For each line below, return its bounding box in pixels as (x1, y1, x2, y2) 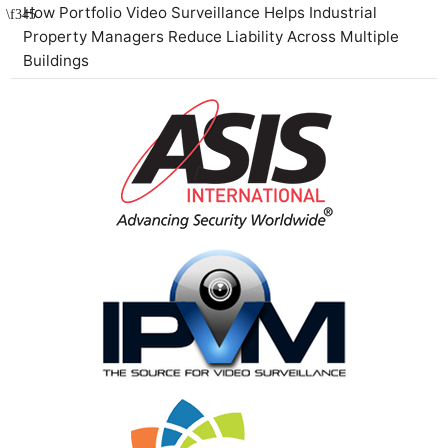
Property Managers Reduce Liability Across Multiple (23, 26, 399, 46)
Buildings (23, 50, 89, 70)
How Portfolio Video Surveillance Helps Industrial (23, 2, 377, 22)
